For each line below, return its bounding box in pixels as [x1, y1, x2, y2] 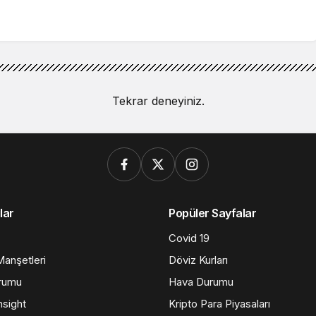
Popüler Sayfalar [169, 205, 257, 220]
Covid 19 [169, 231, 209, 245]
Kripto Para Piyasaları [169, 296, 270, 310]
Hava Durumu [169, 274, 233, 288]
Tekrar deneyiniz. [111, 93, 205, 108]
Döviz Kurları [169, 253, 228, 267]
